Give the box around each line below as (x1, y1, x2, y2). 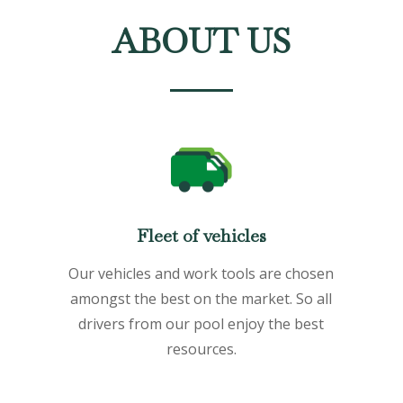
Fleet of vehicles (136, 224, 266, 248)
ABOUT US (112, 19, 291, 64)
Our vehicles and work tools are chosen (68, 264, 335, 284)
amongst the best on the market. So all (70, 289, 333, 309)
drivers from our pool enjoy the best (78, 314, 325, 335)
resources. (166, 339, 237, 360)
